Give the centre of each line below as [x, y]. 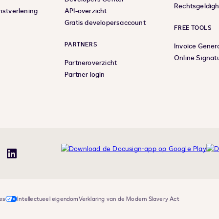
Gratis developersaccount [105, 23]
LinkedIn [24, 158]
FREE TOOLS [193, 28]
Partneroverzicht [91, 63]
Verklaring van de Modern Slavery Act [129, 199]
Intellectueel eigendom [48, 199]
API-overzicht [86, 11]
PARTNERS [81, 45]
